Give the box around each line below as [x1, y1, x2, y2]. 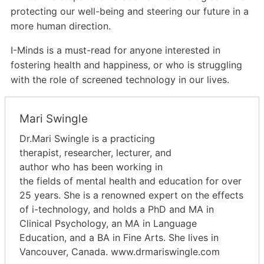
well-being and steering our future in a [78, 5, 249, 18]
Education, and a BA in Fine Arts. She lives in [19, 232, 219, 244]
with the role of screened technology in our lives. [11, 74, 229, 86]
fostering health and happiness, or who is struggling [11, 59, 242, 71]
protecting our [11, 5, 78, 18]
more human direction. [11, 20, 111, 32]
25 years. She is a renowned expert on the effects [19, 189, 243, 202]
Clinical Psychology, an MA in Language [19, 217, 197, 230]
